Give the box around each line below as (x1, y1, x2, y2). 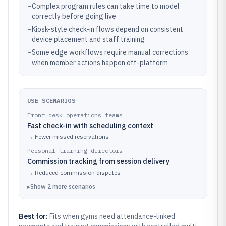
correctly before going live (32, 12, 116, 21)
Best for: (19, 212, 49, 221)
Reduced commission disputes (35, 168, 121, 176)
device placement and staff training (32, 35, 145, 44)
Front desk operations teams (27, 111, 123, 119)
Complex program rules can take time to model (32, 2, 180, 11)
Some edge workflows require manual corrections (32, 48, 188, 57)
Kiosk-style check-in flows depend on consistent (32, 25, 183, 34)
